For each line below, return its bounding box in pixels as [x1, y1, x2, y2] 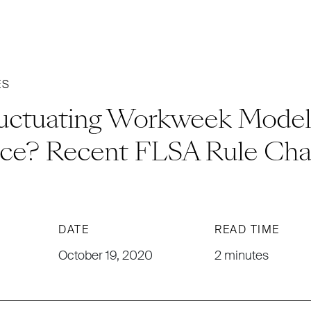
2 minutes [215, 247, 269, 264]
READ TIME [215, 222, 280, 237]
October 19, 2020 [58, 247, 153, 264]
